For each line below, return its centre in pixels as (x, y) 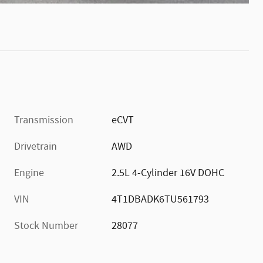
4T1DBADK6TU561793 (161, 199)
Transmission (44, 120)
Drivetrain (36, 146)
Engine (29, 173)
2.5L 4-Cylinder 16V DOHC (168, 173)
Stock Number (46, 226)
